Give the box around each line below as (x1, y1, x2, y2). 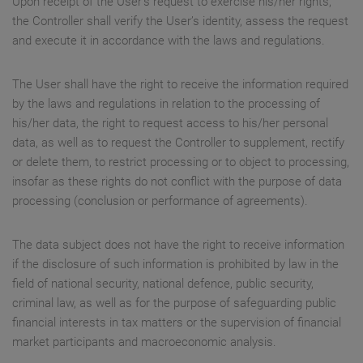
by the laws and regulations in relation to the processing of (12, 96, 320, 112)
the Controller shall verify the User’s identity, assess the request (12, 14, 348, 29)
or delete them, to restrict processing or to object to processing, (12, 155, 349, 170)
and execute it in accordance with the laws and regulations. (12, 33, 325, 49)
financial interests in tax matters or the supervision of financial (12, 315, 341, 331)
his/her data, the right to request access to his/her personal (12, 116, 328, 131)
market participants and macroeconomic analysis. (12, 335, 276, 350)
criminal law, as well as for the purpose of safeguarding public (12, 296, 336, 311)
